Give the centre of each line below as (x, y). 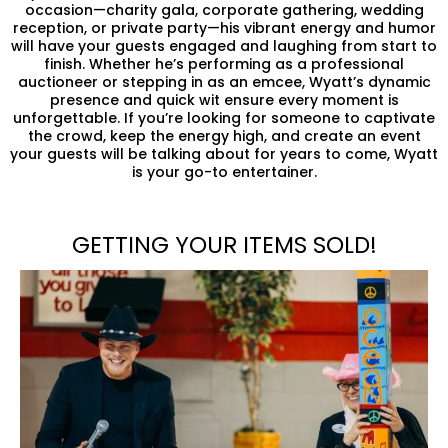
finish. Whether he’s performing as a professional (224, 63)
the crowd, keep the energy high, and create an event (224, 135)
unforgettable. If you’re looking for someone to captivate (224, 117)
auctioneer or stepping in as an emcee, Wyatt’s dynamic (224, 81)
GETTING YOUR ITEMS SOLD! (224, 244)
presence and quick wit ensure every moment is (224, 99)
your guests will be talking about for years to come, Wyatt (224, 153)
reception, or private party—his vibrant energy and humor (224, 27)
